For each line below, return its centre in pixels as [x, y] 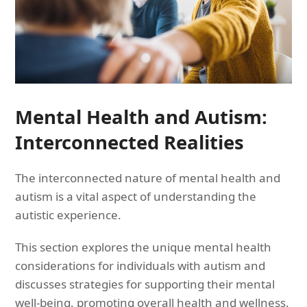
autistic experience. [69, 214]
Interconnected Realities [130, 142]
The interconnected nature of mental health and [148, 177]
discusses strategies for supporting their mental [145, 284]
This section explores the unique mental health [144, 247]
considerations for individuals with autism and [140, 265]
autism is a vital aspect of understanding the [136, 196]
